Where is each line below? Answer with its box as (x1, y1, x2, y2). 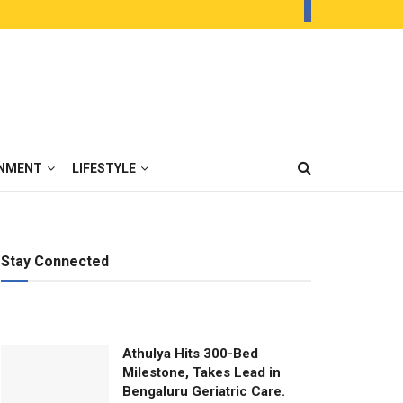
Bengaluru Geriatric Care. (122, 383, 285, 399)
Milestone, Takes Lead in (122, 364, 281, 381)
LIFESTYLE (72, 161, 136, 175)
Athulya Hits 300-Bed (122, 345, 258, 362)
